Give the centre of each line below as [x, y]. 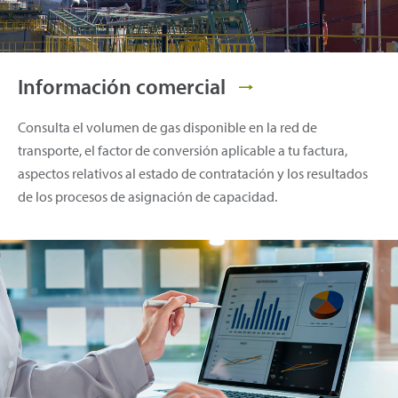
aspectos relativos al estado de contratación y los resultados [193, 173]
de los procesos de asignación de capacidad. [147, 196]
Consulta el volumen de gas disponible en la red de [167, 127]
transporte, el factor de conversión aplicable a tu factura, [183, 150]
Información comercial [124, 86]
